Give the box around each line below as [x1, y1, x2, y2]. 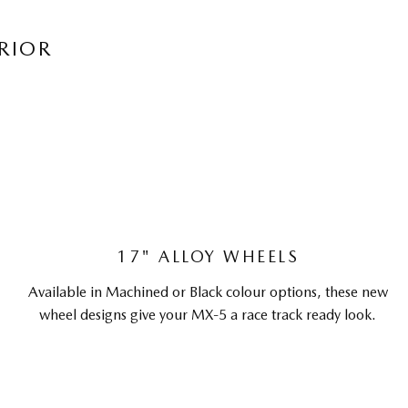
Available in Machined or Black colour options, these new [27, 283, 388, 301]
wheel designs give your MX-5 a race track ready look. [39, 306, 377, 323]
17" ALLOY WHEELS [117, 247, 300, 266]
